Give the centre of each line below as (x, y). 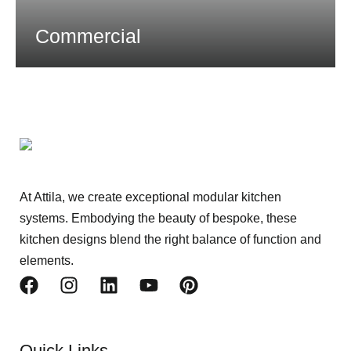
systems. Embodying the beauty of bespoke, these (158, 218)
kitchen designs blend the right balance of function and (170, 239)
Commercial (88, 36)
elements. (47, 261)
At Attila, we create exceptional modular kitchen (150, 197)
